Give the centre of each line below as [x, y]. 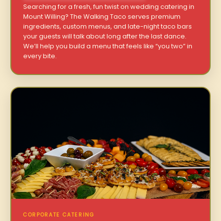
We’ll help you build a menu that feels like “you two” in [108, 46]
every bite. [40, 56]
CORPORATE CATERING [59, 215]
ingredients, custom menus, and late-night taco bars [108, 26]
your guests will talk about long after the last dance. [105, 36]
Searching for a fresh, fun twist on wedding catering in [109, 6]
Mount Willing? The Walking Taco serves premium [102, 16]
